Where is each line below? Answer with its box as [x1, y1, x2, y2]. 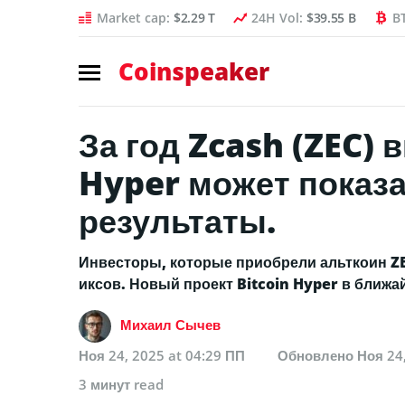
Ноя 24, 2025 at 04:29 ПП [79, 345, 245, 364]
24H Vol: [250, 9, 306, 26]
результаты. [79, 198, 276, 243]
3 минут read [79, 374, 164, 393]
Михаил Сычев [120, 315, 221, 334]
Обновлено [278, 345, 357, 364]
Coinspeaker [118, 55, 269, 88]
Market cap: [97, 9, 174, 26]
